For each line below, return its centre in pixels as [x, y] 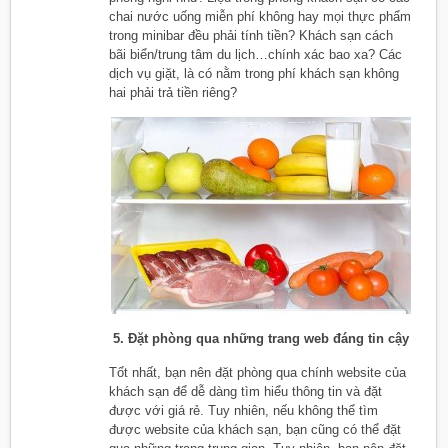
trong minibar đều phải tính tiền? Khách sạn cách [251, 35]
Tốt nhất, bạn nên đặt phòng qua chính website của [257, 372]
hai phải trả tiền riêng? [173, 92]
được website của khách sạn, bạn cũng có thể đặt [255, 429]
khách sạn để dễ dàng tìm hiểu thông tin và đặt [245, 391]
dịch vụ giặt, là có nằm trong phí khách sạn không [254, 73]
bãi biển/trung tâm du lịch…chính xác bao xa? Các [255, 54]
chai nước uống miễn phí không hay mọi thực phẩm [260, 16]
